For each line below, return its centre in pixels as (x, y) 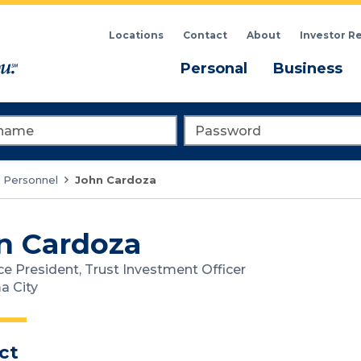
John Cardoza (116, 179)
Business (307, 68)
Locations (136, 35)
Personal (214, 68)
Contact (205, 35)
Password (210, 122)
